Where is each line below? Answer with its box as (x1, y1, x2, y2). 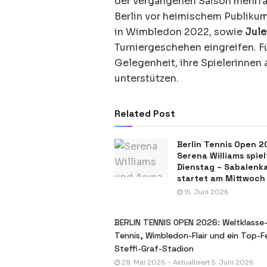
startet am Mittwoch (177, 172, 265, 184)
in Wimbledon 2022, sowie (114, 25, 245, 38)
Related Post (114, 107, 175, 120)
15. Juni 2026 (182, 187, 229, 196)
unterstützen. (114, 72, 179, 85)
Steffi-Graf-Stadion (114, 243, 194, 254)
